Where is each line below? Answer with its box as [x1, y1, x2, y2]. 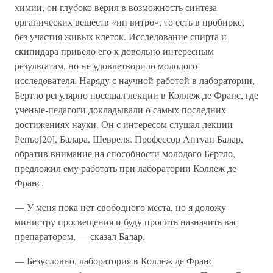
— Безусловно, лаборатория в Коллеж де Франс [15, 254, 213, 267]
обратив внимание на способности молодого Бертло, [15, 147, 235, 160]
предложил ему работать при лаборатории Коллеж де [15, 161, 236, 174]
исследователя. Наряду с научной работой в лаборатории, [15, 74, 255, 87]
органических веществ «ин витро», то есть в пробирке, [15, 15, 244, 28]
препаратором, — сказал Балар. [15, 230, 145, 243]
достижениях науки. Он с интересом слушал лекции [15, 118, 233, 130]
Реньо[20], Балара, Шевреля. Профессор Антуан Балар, [15, 132, 243, 145]
